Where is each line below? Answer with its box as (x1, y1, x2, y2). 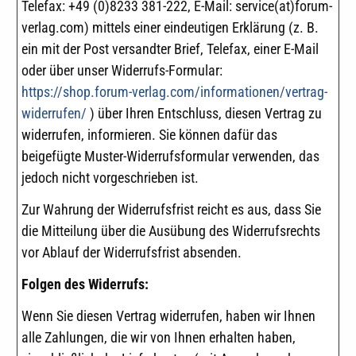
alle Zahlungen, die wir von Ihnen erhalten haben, (21, 328, 296, 346)
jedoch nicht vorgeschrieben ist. (21, 169, 199, 187)
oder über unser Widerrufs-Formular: (21, 62, 222, 79)
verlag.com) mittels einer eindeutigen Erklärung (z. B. (21, 19, 319, 37)
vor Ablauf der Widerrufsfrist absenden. (21, 244, 242, 261)
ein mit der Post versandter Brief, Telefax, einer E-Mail (21, 41, 319, 58)
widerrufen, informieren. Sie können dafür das (21, 126, 277, 144)
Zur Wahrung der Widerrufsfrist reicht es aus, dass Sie (21, 201, 321, 219)
